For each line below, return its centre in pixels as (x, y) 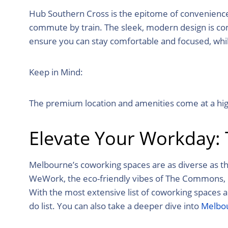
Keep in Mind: (56, 72)
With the (47, 192)
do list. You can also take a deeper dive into (115, 206)
